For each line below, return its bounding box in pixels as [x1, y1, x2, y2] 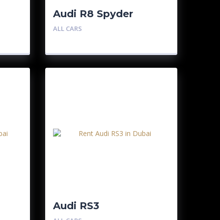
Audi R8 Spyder [53, 8, 133, 20]
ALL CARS [53, 24, 82, 33]
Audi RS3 [53, 200, 99, 212]
